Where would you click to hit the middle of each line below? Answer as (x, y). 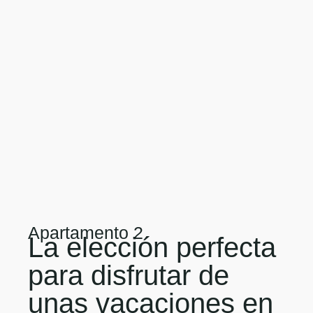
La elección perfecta (152, 247)
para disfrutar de (129, 275)
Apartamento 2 (86, 233)
